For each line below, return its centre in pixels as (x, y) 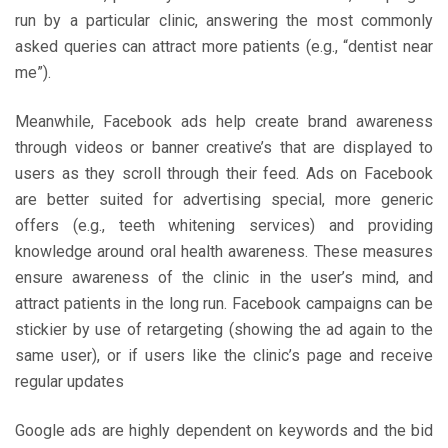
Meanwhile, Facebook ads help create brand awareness (224, 121)
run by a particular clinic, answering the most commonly (224, 20)
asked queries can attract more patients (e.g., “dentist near (224, 46)
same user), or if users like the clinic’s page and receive (224, 355)
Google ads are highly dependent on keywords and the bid (224, 430)
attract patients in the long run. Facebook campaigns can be (224, 303)
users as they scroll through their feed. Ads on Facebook (224, 173)
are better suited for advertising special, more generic (224, 199)
